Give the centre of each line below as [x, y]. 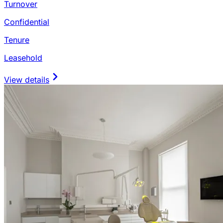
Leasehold [23, 58]
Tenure [17, 40]
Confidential [27, 22]
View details [27, 80]
